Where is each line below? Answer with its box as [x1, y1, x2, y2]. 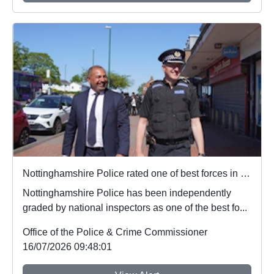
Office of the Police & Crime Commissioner [23, 226, 207, 237]
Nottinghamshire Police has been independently [23, 187, 231, 198]
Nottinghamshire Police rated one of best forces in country [240, 168, 250, 179]
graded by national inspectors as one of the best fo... [23, 202, 247, 213]
